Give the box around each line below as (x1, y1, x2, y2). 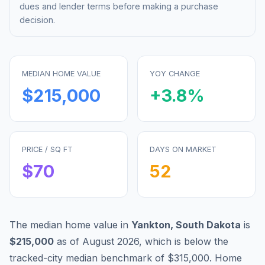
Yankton (131, 218, 170, 231)
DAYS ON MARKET (150, 144, 216, 154)
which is (145, 235, 184, 247)
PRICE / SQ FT (22, 144, 73, 154)
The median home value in (9, 218, 131, 231)
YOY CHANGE (150, 69, 200, 78)
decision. (20, 14, 55, 25)
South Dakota (176, 218, 241, 231)
